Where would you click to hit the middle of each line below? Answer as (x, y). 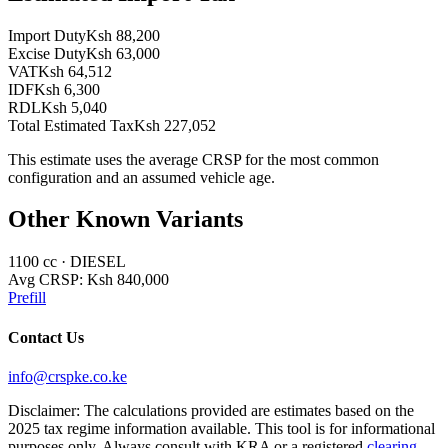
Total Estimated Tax (71, 125)
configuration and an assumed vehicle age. (141, 177)
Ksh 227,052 (175, 125)
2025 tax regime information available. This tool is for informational (221, 428)
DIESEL (98, 262)
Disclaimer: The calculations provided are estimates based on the (211, 410)
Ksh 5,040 (74, 107)
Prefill (27, 298)
